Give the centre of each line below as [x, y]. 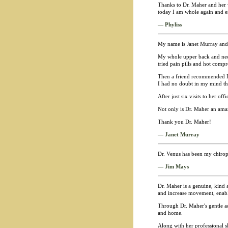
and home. [170, 213]
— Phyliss [169, 24]
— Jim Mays [173, 166]
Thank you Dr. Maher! [184, 122]
